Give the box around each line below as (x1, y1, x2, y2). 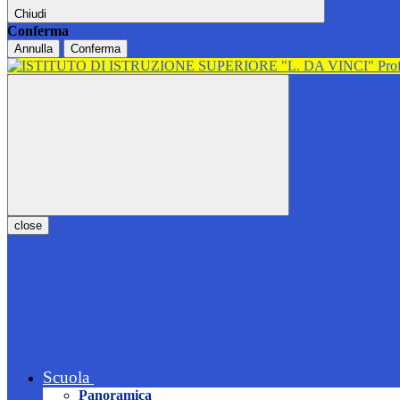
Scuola (43, 368, 89, 387)
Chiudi (14, 7, 46, 21)
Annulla (14, 42, 53, 56)
